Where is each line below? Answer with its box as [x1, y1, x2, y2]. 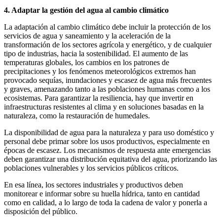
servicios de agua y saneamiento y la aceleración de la [4, 31, 171, 40]
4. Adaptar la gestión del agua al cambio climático [4, 5, 169, 14]
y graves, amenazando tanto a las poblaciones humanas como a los [4, 84, 210, 93]
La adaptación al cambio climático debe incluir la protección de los [4, 22, 211, 31]
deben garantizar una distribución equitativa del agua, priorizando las [4, 154, 217, 163]
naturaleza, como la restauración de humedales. [4, 111, 150, 120]
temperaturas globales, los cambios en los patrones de [4, 58, 169, 67]
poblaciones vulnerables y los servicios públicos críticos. [4, 163, 179, 172]
